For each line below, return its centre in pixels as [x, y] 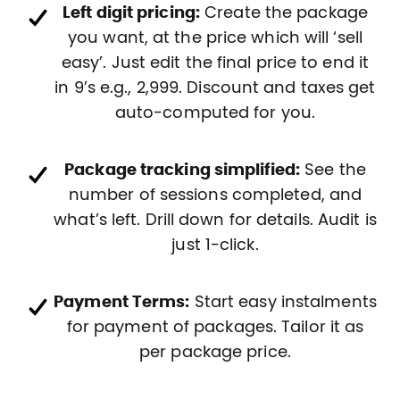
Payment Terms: [122, 302]
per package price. [215, 352]
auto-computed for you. [215, 113]
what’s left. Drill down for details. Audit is [215, 220]
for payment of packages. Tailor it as [215, 327]
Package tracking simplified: [182, 170]
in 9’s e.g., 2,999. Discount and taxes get [215, 88]
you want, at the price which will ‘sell [215, 38]
